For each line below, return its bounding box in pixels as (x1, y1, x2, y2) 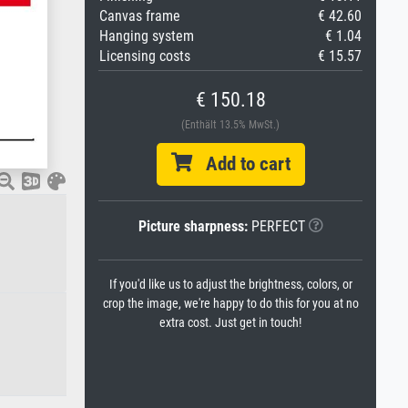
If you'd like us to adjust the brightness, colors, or (108, 277, 352, 292)
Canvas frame (99, 7, 180, 25)
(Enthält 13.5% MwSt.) (181, 118, 280, 131)
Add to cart (191, 153, 291, 175)
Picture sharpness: (138, 218, 248, 235)
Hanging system (99, 27, 194, 45)
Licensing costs (99, 47, 190, 65)
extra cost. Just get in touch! (159, 315, 301, 331)
